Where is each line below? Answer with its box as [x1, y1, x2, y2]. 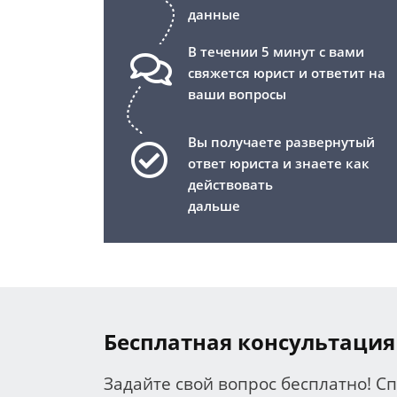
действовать [188, 175, 273, 194]
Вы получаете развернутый [188, 133, 375, 152]
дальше [188, 197, 240, 215]
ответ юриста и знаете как [188, 154, 370, 173]
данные [188, 5, 240, 24]
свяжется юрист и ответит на [188, 64, 385, 82]
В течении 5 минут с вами [188, 43, 364, 61]
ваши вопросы [188, 85, 286, 104]
